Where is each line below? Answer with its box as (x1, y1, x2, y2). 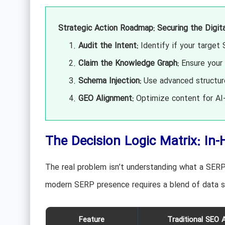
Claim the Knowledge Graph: (78, 57, 179, 70)
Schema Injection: (78, 74, 141, 87)
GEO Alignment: (78, 92, 134, 105)
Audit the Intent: (78, 39, 138, 52)
